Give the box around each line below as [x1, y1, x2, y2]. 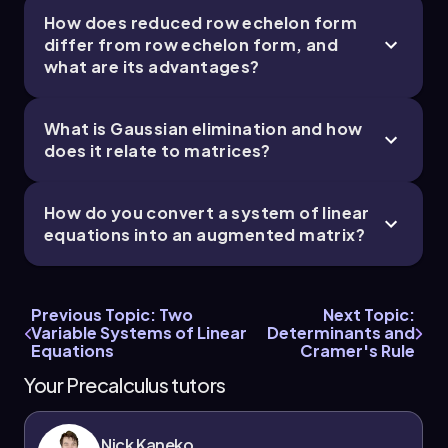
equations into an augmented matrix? [44, 224, 365, 246]
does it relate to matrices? [44, 140, 271, 162]
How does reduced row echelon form [44, 12, 358, 34]
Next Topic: [322, 304, 415, 326]
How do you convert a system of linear [44, 202, 370, 224]
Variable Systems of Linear [31, 322, 247, 344]
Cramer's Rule [299, 340, 415, 362]
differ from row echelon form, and [44, 34, 339, 56]
